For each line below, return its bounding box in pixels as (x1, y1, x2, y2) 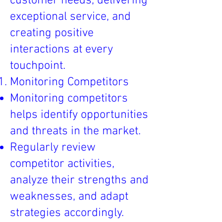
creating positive (10, 26, 94, 40)
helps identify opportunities (10, 108, 148, 122)
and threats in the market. (10, 124, 141, 138)
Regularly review (10, 141, 96, 155)
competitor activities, (10, 157, 114, 171)
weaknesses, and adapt (10, 190, 128, 204)
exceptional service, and (10, 10, 131, 24)
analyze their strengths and (10, 173, 149, 187)
